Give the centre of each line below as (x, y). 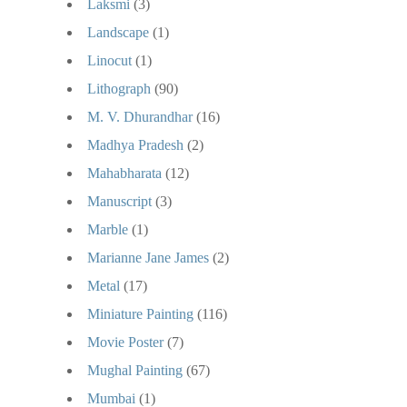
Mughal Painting (135, 370)
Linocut (109, 60)
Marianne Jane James (148, 257)
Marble (108, 229)
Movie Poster (125, 342)
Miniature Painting (140, 313)
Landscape (118, 32)
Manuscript (119, 201)
